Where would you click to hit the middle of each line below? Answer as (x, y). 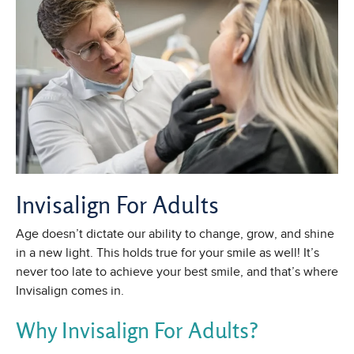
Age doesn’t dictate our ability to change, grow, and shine (175, 234)
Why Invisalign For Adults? (137, 330)
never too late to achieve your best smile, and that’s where (177, 272)
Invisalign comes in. (70, 291)
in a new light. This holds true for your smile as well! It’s (168, 253)
